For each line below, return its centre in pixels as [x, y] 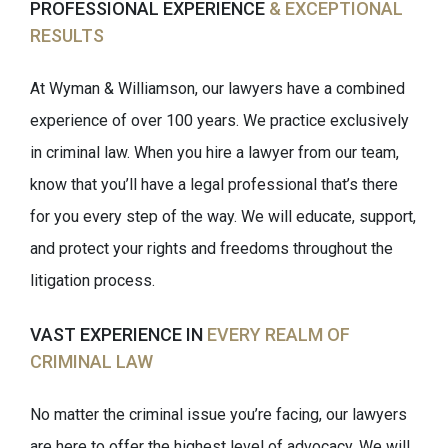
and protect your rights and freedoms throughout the [211, 248]
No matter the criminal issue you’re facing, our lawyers [218, 414]
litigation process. [92, 280]
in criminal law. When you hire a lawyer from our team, [214, 152]
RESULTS [67, 35]
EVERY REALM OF [278, 334]
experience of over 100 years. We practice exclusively [219, 120]
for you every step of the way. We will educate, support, [223, 216]
